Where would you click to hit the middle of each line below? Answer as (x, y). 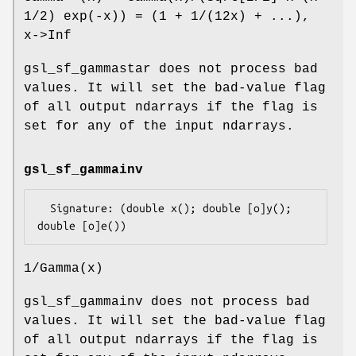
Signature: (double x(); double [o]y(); (44, 209)
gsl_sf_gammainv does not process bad (167, 302)
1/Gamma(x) (64, 269)
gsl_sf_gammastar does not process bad (171, 70)
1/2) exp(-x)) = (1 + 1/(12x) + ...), (167, 17)
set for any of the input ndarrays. (159, 127)
